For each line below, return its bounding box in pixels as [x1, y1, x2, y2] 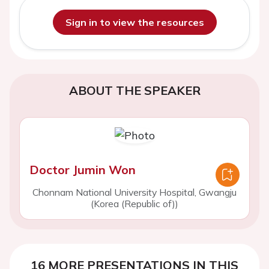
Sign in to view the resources [65, 16, 204, 28]
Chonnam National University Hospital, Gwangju [32, 186, 237, 198]
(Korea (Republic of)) [91, 198, 178, 210]
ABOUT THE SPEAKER [68, 83, 201, 98]
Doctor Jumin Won [29, 162, 136, 177]
